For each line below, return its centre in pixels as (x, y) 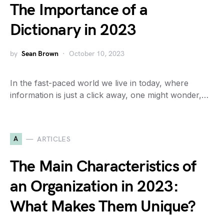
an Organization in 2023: (94, 187)
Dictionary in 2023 (73, 30)
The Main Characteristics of (103, 167)
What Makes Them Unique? (103, 207)
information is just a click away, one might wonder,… (109, 95)
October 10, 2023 (97, 54)
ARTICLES (54, 139)
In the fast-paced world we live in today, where (99, 83)
